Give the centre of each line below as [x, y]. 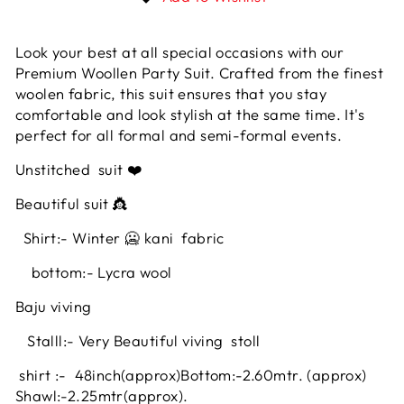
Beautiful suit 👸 [72, 204]
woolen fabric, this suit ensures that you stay [171, 94]
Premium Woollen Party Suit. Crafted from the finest [200, 73]
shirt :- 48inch [69, 375]
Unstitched [55, 170]
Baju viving [54, 307]
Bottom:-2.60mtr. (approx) [274, 375]
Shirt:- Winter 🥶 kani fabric [122, 238]
